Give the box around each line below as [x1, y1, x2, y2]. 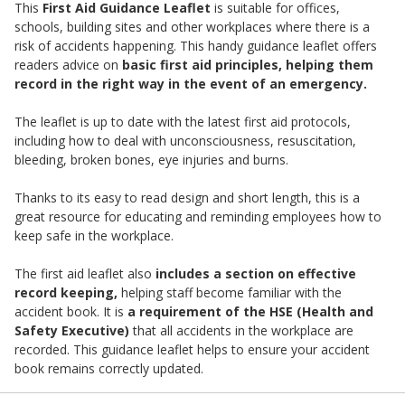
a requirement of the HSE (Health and [127, 302, 373, 320]
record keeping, [14, 283, 118, 301]
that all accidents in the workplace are [129, 321, 353, 339]
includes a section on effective [152, 264, 356, 282]
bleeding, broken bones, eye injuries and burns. [14, 150, 288, 168]
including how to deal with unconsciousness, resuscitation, [14, 131, 356, 149]
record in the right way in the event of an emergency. [14, 74, 367, 92]
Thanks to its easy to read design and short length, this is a [14, 188, 360, 206]
